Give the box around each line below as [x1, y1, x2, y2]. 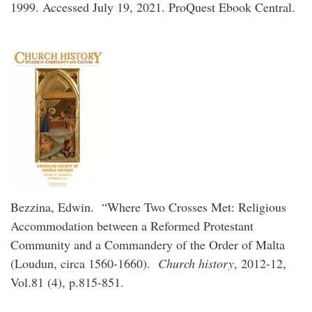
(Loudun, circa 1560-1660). [10, 255, 158, 272]
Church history [158, 255, 234, 272]
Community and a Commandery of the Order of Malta [10, 236, 285, 253]
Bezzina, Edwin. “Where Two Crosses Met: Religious [10, 198, 286, 215]
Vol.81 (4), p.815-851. [10, 274, 132, 290]
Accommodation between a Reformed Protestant [10, 217, 253, 234]
